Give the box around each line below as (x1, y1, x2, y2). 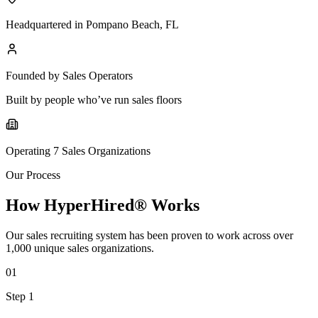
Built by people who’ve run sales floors (6, 94, 182, 106)
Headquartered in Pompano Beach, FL (6, 18, 179, 31)
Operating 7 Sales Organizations (6, 145, 150, 158)
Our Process (6, 169, 60, 182)
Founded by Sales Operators (6, 70, 133, 82)
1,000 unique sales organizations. (6, 242, 154, 255)
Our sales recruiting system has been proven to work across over (6, 229, 293, 242)
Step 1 (6, 290, 34, 303)
